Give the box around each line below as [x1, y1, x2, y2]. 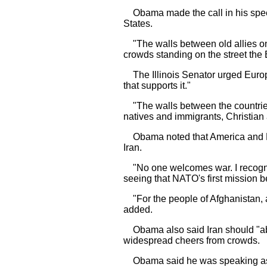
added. [123, 204, 153, 215]
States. [123, 18, 153, 29]
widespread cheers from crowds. [123, 235, 260, 246]
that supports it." [123, 80, 191, 91]
